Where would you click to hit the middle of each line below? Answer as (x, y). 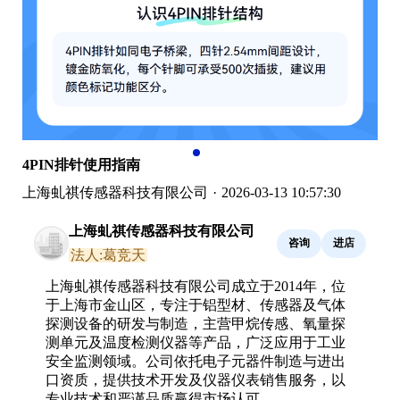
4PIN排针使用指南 (81, 164)
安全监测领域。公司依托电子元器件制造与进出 (196, 361)
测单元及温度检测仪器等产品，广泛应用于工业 (196, 342)
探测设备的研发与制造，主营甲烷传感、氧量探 (196, 323)
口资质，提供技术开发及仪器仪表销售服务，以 (196, 379)
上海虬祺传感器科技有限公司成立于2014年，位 (196, 286)
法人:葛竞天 (108, 254)
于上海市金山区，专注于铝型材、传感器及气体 (196, 304)
